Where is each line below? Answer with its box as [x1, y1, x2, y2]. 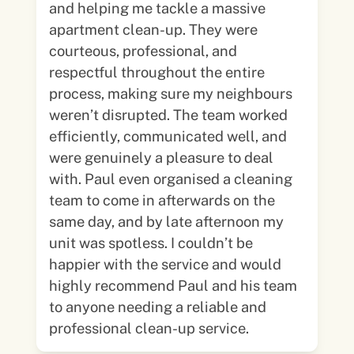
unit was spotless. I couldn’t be [49, 234, 254, 251]
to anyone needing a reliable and [49, 298, 267, 315]
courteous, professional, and [49, 42, 238, 59]
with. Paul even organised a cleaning [49, 170, 85, 187]
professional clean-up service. [49, 319, 250, 337]
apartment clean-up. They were [49, 21, 190, 38]
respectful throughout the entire [49, 63, 265, 81]
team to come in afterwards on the [49, 191, 276, 209]
